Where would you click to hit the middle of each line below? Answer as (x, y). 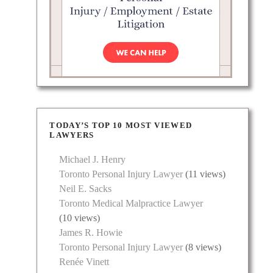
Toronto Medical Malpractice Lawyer (131, 204)
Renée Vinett (84, 262)
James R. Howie (91, 233)
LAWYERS (72, 135)
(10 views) (80, 218)
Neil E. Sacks (86, 189)
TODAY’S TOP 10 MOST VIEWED (121, 126)
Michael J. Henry (93, 160)
